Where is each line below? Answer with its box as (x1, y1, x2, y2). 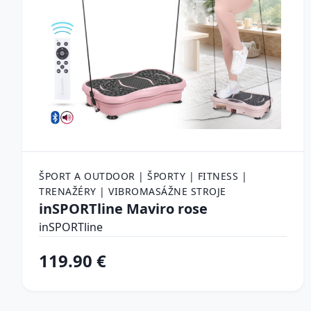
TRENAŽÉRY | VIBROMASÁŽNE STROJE (39, 184, 226, 198)
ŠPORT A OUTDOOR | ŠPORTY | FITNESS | (39, 169, 247, 183)
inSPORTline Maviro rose (39, 199, 208, 218)
